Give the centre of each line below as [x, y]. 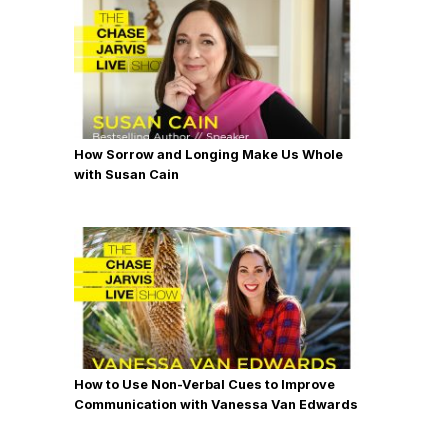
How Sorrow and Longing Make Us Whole [208, 154]
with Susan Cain [126, 174]
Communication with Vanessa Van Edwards [216, 404]
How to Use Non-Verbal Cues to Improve [204, 384]
